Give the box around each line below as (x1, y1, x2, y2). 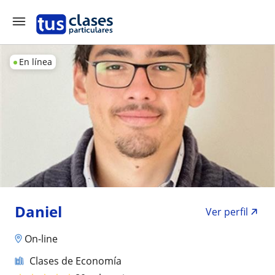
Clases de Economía (29, 254, 122, 268)
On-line (25, 231, 58, 246)
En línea (19, 56, 52, 68)
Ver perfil (206, 205, 248, 219)
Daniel (15, 201, 62, 222)
